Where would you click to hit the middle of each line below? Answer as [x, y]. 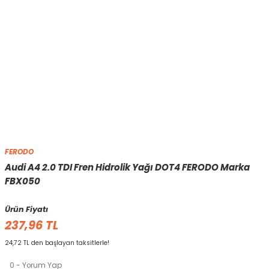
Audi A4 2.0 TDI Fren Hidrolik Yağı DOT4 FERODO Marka [127, 167]
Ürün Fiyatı [26, 209]
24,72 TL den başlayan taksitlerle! [57, 243]
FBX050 [23, 181]
